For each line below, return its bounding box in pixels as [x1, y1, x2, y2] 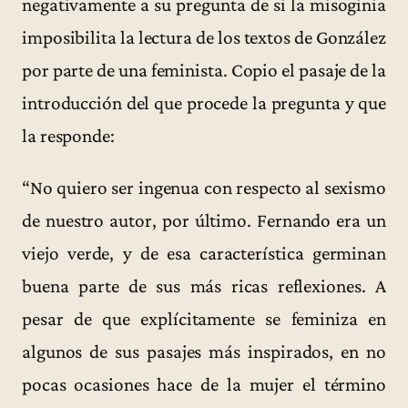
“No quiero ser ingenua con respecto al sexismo [22, 177, 386, 199]
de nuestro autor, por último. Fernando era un [22, 209, 386, 232]
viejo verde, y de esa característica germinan [22, 242, 386, 265]
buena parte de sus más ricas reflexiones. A [22, 275, 386, 298]
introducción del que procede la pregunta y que [22, 92, 386, 115]
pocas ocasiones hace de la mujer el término [22, 373, 386, 396]
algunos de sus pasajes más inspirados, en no [22, 341, 386, 363]
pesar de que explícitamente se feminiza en [22, 308, 386, 331]
